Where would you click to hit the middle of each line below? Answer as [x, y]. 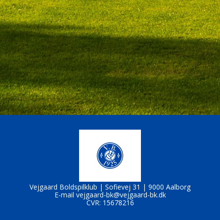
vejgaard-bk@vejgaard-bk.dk [121, 195]
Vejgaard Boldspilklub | [67, 187]
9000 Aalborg [169, 187]
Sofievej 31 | [127, 187]
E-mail [65, 195]
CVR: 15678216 [110, 203]
